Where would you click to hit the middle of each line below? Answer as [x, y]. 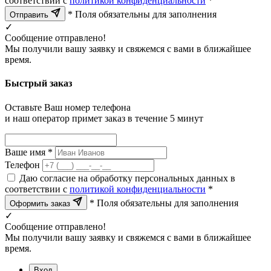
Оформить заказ [41, 203]
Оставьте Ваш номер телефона [68, 107]
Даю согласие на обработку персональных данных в [127, 178]
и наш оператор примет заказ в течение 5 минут [104, 118]
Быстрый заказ [38, 83]
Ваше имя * [29, 152]
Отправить [30, 15]
